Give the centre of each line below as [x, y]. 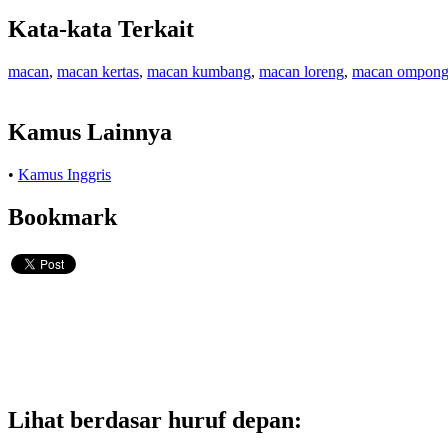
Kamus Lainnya [90, 131]
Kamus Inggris [64, 174]
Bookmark [62, 216]
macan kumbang [199, 72]
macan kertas [98, 72]
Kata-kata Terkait [101, 29]
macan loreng [301, 72]
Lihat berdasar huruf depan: [155, 419]
